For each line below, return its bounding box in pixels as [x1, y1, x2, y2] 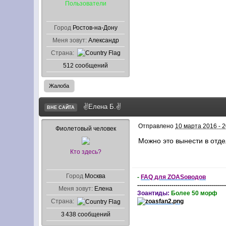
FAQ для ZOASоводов [141, 174, 206, 181]
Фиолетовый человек [55, 125, 116, 133]
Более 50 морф [171, 190, 218, 197]
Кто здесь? [70, 148, 101, 156]
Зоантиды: [137, 190, 172, 197]
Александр [88, 36, 119, 44]
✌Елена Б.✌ [83, 103, 122, 111]
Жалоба [49, 83, 70, 89]
